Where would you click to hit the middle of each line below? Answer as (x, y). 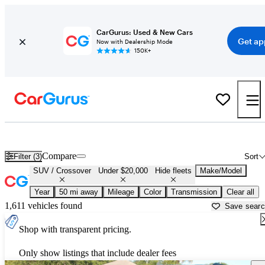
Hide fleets (173, 171)
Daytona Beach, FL (182, 135)
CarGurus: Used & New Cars (144, 32)
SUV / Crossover (62, 171)
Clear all (240, 192)
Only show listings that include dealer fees (98, 253)
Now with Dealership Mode (134, 41)
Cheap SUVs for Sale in (100, 135)
